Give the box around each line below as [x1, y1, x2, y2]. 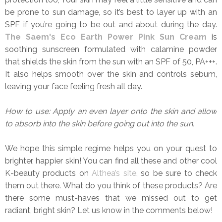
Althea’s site [92, 168, 136, 178]
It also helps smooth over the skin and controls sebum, [5, 69, 217, 79]
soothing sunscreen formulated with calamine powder [5, 44, 217, 54]
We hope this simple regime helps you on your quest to [5, 143, 217, 153]
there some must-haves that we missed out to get [5, 193, 217, 203]
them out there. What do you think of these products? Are [5, 180, 217, 190]
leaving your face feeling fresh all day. [5, 81, 142, 91]
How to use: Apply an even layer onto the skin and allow [5, 106, 217, 116]
